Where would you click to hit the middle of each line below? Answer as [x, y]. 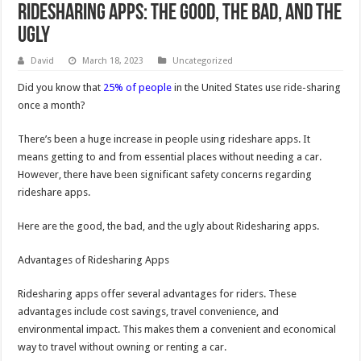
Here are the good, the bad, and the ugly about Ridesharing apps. [169, 226]
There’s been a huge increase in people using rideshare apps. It [164, 139]
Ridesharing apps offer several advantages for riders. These [158, 294]
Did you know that [61, 88]
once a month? [52, 106]
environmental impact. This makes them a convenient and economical [177, 330]
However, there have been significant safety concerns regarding [165, 175]
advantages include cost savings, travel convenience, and [149, 312]
